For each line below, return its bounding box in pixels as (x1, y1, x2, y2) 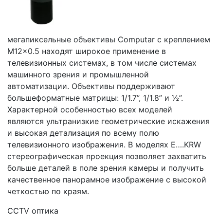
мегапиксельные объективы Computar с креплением (7, 35, 210, 44)
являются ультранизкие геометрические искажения (7, 116, 210, 126)
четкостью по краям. (7, 186, 89, 196)
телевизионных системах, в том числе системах (7, 58, 197, 68)
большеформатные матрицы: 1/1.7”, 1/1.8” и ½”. (7, 93, 183, 103)
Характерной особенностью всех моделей (7, 105, 172, 114)
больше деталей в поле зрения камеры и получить (7, 163, 204, 173)
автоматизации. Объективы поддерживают (7, 81, 175, 91)
